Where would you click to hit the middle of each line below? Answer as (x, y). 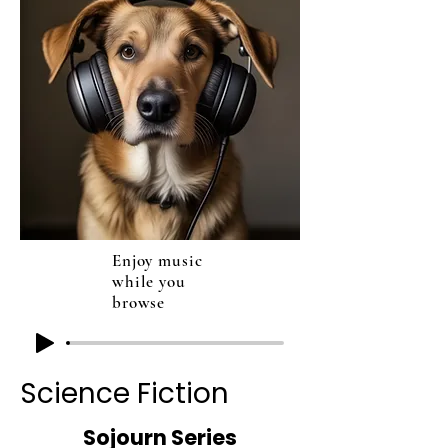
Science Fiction (124, 393)
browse (139, 302)
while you (149, 281)
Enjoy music (157, 260)
